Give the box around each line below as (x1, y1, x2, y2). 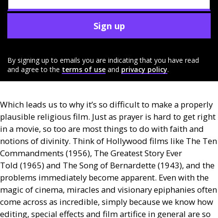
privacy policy (121, 65, 167, 74)
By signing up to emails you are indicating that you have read (7, 55, 199, 65)
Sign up (93, 19, 125, 32)
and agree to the (7, 65, 60, 74)
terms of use (62, 65, 106, 74)
